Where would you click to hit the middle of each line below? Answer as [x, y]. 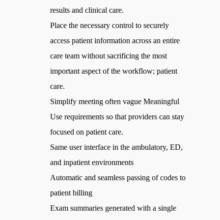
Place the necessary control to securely [110, 25]
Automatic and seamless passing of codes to [118, 177]
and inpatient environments [92, 162]
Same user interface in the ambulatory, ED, [117, 147]
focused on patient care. [87, 132]
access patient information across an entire [115, 40]
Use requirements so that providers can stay [117, 116]
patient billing [71, 192]
